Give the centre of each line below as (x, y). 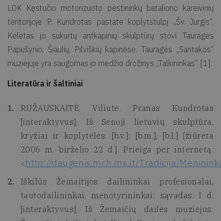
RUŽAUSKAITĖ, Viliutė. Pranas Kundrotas (117, 108)
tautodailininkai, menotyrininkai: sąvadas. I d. (117, 195)
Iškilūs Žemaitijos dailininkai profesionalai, (117, 182)
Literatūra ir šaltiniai (45, 83)
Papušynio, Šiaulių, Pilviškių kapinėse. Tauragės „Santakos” (110, 49)
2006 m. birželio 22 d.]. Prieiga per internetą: (117, 149)
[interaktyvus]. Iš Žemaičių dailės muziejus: (117, 209)
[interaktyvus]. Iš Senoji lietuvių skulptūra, (117, 122)
